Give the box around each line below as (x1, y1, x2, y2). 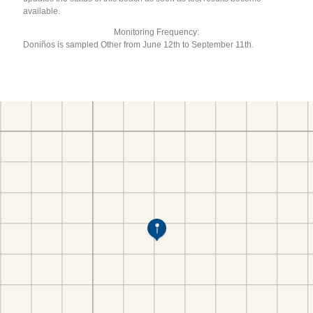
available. (23, 6, 61, 16)
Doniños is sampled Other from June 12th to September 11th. (23, 39, 254, 50)
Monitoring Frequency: (114, 27, 199, 37)
